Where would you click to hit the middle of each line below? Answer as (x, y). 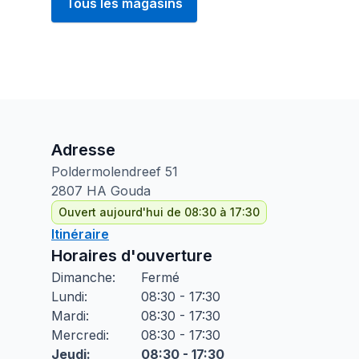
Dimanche (82, 277)
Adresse (83, 150)
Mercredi (79, 335)
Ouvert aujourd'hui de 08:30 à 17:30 (159, 212)
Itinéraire (80, 234)
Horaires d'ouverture (132, 256)
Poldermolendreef (106, 171)
